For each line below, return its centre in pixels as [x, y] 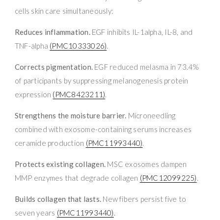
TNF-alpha [32, 45]
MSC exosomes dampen [146, 164]
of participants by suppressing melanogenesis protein [102, 80]
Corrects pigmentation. [54, 67]
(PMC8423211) [79, 94]
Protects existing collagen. [60, 164]
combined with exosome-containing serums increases [103, 129]
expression [34, 94]
